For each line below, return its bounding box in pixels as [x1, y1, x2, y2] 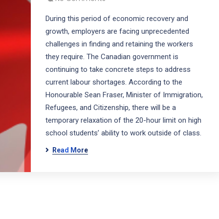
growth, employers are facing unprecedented [45, 27, 189, 36]
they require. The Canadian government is [45, 52, 178, 62]
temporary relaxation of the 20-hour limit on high [45, 116, 201, 125]
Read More [52, 146, 88, 154]
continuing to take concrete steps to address [45, 65, 191, 74]
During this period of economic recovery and [45, 14, 188, 23]
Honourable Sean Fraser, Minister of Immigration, [45, 90, 203, 100]
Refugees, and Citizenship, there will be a [45, 103, 176, 112]
